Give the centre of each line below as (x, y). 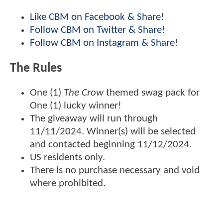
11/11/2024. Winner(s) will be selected (113, 132)
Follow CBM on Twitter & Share (96, 30)
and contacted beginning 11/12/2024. (111, 145)
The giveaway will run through (94, 119)
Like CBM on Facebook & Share (95, 17)
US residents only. (67, 158)
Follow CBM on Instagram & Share (102, 43)
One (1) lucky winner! (76, 106)
